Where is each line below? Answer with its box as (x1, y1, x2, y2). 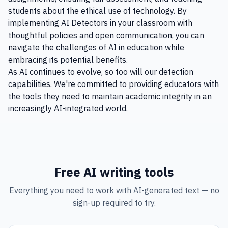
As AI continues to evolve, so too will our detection (8, 67, 193, 77)
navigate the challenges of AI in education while (8, 42, 184, 52)
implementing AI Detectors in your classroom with (8, 18, 192, 28)
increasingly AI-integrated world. (8, 103, 128, 113)
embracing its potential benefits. (8, 54, 128, 65)
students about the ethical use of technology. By (8, 6, 187, 16)
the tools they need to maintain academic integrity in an (8, 91, 212, 101)
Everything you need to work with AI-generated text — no (9, 185, 219, 195)
